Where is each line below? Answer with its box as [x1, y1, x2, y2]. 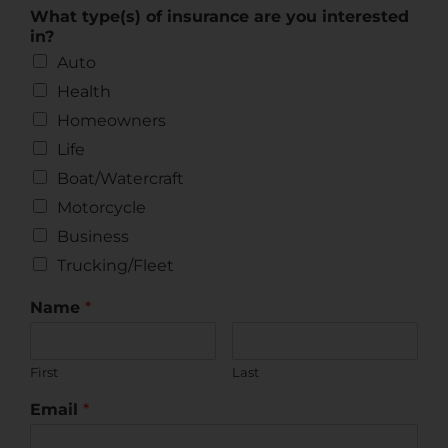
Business [57, 227, 129, 246]
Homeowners [57, 111, 166, 130]
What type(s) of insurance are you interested [30, 7, 409, 26]
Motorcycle [57, 198, 146, 217]
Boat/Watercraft [57, 169, 184, 188]
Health [57, 82, 111, 101]
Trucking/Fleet [57, 256, 174, 275]
